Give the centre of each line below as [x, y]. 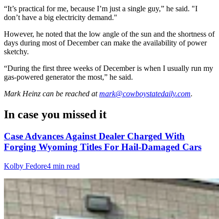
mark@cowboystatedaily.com [145, 94]
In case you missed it [55, 115]
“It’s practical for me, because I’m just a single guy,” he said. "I [101, 9]
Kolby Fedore [25, 166]
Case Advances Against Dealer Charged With [94, 136]
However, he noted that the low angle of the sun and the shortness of [109, 34]
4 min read [63, 166]
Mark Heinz [22, 94]
